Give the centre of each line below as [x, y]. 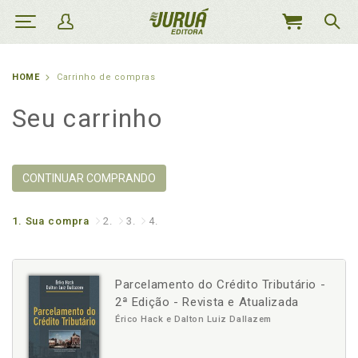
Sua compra [58, 221]
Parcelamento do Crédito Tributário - [221, 284]
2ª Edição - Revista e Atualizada [207, 302]
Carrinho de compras [106, 77]
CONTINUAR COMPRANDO [89, 178]
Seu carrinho [87, 118]
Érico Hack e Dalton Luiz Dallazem [193, 319]
